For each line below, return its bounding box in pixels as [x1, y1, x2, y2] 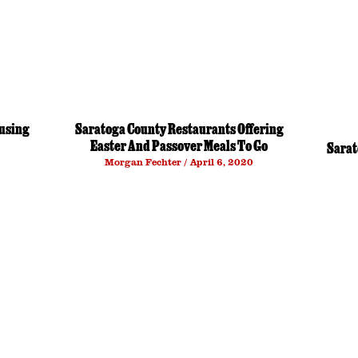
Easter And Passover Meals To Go [90, 140, 268, 156]
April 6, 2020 [188, 155, 253, 169]
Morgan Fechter [105, 155, 184, 169]
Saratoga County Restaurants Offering [74, 123, 284, 139]
